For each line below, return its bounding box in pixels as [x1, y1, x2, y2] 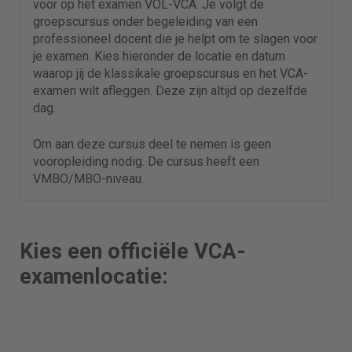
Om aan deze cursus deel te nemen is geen [33, 137, 271, 152]
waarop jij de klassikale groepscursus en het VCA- [33, 66, 308, 82]
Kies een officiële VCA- [20, 239, 246, 265]
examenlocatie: [20, 264, 168, 290]
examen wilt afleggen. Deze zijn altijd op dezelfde [33, 83, 307, 99]
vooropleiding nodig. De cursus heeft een [33, 154, 259, 170]
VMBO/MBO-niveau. [33, 171, 144, 187]
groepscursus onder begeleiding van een [33, 14, 258, 30]
